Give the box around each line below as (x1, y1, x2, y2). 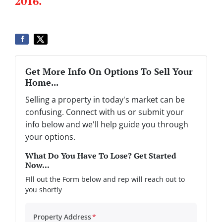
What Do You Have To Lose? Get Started (25, 150, 176, 162)
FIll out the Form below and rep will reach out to (25, 174, 185, 184)
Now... (25, 160, 50, 171)
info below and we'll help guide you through (25, 119, 188, 130)
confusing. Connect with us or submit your (25, 107, 184, 118)
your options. (25, 131, 75, 143)
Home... (25, 76, 58, 89)
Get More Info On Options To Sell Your (25, 65, 193, 78)
